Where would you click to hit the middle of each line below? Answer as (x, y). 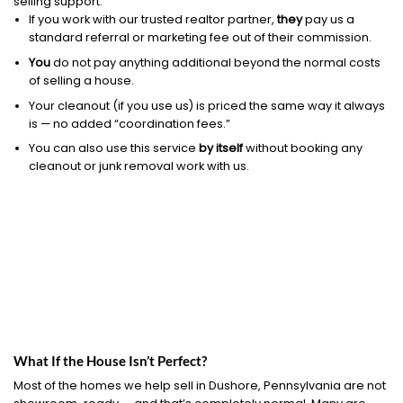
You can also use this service (113, 148)
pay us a (328, 20)
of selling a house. (81, 80)
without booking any (302, 148)
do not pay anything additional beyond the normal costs (215, 62)
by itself (220, 148)
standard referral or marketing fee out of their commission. (200, 38)
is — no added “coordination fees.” (129, 123)
